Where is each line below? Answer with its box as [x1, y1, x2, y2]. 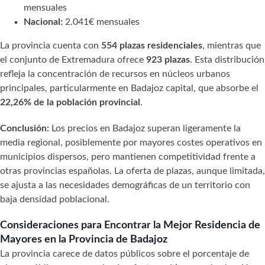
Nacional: [24, 17, 63, 27]
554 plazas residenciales [101, 40, 202, 50]
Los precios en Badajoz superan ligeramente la [49, 123, 241, 133]
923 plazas [146, 54, 190, 64]
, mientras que [202, 40, 261, 50]
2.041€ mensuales [63, 17, 140, 27]
